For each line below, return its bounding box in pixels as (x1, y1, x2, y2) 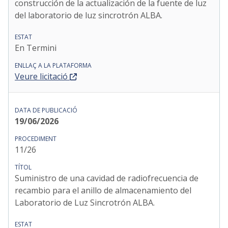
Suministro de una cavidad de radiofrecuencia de (15, 173, 198, 184)
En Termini (15, 42, 56, 53)
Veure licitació (15, 71, 68, 82)
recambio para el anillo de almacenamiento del (15, 185, 191, 196)
